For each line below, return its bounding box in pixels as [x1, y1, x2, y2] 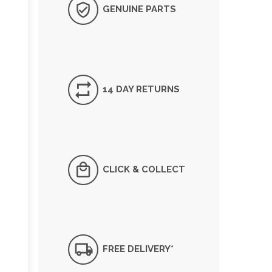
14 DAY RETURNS [100, 83, 180, 95]
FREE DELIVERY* [100, 243, 174, 255]
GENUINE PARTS [100, 3, 176, 15]
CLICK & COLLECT [100, 163, 185, 175]
